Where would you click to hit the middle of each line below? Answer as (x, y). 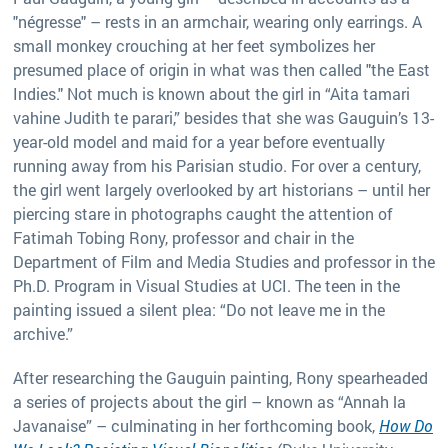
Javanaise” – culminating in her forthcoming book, (196, 425)
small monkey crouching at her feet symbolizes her (194, 45)
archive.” (43, 333)
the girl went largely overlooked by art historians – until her (221, 189)
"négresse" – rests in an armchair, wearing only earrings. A (217, 21)
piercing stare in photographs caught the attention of (203, 213)
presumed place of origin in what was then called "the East (221, 69)
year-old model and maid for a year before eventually (199, 141)
